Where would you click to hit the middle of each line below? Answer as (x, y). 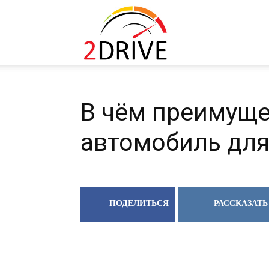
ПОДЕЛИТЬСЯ (139, 203)
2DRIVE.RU (189, 32)
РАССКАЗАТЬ (240, 203)
